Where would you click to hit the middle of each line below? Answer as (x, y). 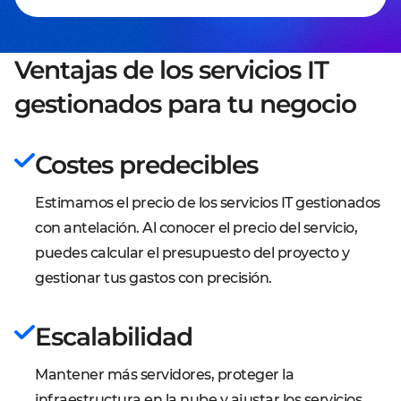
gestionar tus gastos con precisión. (154, 278)
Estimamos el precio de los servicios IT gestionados (208, 203)
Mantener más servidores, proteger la (164, 375)
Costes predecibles (146, 165)
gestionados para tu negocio (185, 104)
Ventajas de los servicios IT (171, 70)
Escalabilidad (114, 337)
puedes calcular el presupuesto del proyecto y (192, 253)
